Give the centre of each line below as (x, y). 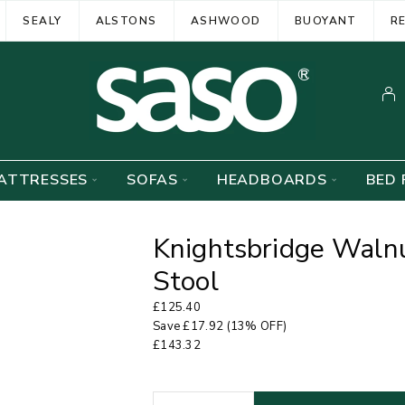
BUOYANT (325, 20)
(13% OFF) (255, 326)
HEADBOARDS (272, 180)
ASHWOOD (226, 20)
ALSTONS (126, 20)
